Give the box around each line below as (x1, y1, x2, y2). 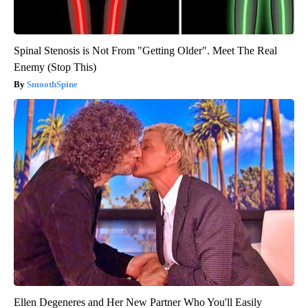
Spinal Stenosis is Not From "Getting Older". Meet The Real (14, 45, 277, 57)
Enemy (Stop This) (14, 61, 96, 74)
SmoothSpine (27, 79, 78, 90)
